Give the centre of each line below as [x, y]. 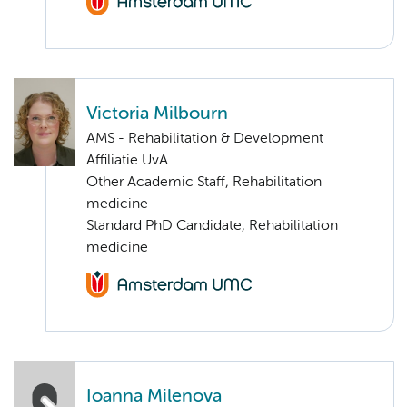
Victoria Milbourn [157, 114]
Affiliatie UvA [127, 160]
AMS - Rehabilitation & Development [205, 139]
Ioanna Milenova [154, 396]
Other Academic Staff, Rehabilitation [204, 182]
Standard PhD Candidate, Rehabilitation [212, 226]
